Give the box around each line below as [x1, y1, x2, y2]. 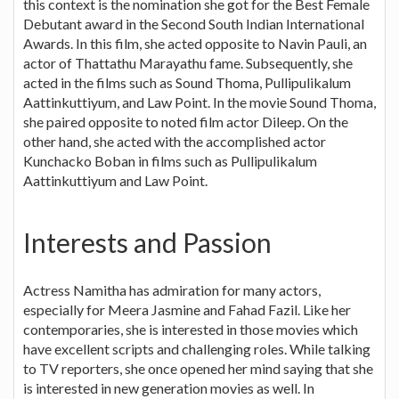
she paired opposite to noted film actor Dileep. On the [23, 112, 348, 130]
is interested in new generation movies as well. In [23, 379, 314, 396]
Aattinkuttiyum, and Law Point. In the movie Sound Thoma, [23, 93, 376, 110]
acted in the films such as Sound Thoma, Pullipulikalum [23, 73, 351, 91]
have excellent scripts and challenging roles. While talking [23, 339, 370, 357]
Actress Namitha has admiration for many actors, [23, 281, 321, 298]
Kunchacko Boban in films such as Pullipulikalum [23, 151, 317, 169]
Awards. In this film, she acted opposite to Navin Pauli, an [23, 34, 367, 52]
